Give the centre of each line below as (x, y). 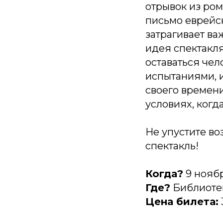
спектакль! (172, 146)
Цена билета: (182, 201)
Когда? (164, 173)
